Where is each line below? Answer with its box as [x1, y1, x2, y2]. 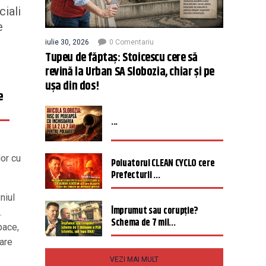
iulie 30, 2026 [45, 38, 89, 46]
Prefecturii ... [111, 168, 160, 183]
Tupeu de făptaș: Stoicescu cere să [45, 49, 198, 67]
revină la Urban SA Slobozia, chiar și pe [45, 63, 214, 81]
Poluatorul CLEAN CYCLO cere [111, 156, 215, 171]
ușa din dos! [45, 77, 100, 96]
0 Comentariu [109, 38, 154, 46]
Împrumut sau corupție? [111, 204, 198, 218]
